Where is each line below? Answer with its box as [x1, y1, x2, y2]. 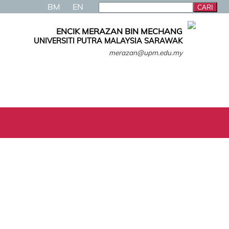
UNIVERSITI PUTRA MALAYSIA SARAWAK [34, 36, 182, 45]
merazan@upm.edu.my [109, 48, 182, 57]
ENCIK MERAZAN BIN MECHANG [56, 26, 182, 36]
